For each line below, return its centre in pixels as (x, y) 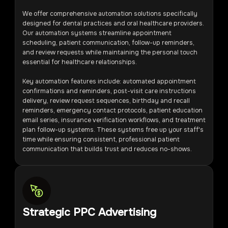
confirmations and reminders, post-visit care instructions (109, 91)
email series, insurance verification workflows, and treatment (114, 120)
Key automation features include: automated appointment (109, 81)
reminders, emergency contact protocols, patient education (112, 110)
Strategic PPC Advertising (89, 212)
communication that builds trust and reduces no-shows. (107, 149)
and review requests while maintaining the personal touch (110, 52)
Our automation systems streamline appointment (97, 33)
